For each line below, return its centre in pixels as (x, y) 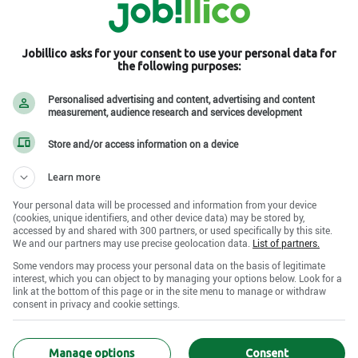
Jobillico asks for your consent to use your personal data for (179, 53)
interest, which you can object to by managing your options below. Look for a (177, 278)
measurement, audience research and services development (175, 111)
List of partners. (286, 243)
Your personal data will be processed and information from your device (165, 204)
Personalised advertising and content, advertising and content (181, 99)
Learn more (74, 177)
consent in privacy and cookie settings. (96, 303)
